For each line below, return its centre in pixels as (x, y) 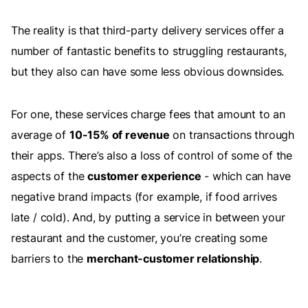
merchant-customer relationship (173, 259)
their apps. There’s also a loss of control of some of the (152, 156)
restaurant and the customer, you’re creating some (139, 238)
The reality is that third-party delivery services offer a (148, 31)
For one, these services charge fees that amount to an (148, 114)
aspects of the (49, 176)
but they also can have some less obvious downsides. (150, 72)
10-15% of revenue (119, 135)
